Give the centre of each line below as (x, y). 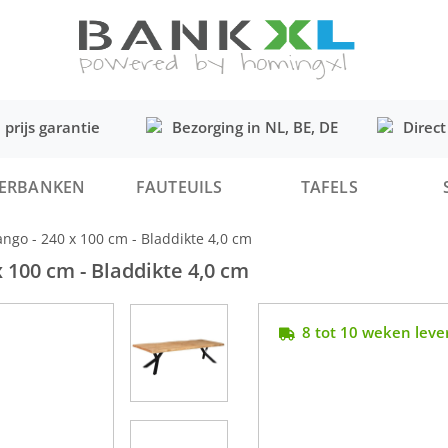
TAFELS (329, 187)
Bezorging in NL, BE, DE (254, 126)
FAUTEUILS (179, 187)
